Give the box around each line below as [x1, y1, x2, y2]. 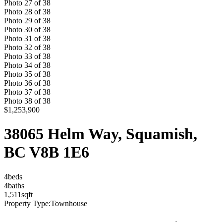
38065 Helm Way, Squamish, [4, 125, 197, 143]
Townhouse [51, 199, 87, 208]
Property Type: [4, 199, 51, 208]
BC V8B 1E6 [4, 143, 89, 162]
